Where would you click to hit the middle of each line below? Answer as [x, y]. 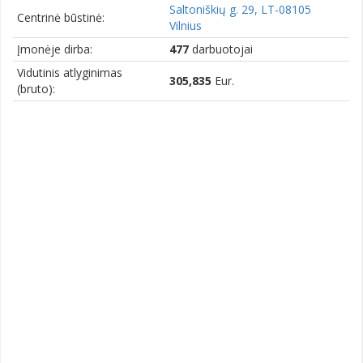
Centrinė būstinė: [61, 18]
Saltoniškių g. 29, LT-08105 [240, 10]
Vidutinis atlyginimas [70, 73]
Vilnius [186, 26]
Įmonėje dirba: [55, 49]
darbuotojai [221, 49]
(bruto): [36, 89]
